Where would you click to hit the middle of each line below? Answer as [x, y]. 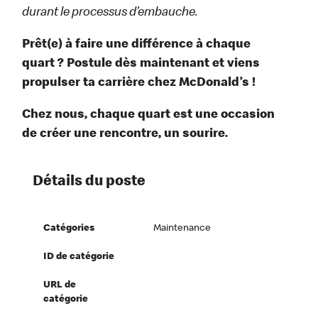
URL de [60, 286]
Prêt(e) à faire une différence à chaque [137, 45]
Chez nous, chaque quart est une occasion [149, 115]
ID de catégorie [79, 257]
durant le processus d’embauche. [110, 13]
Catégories [69, 229]
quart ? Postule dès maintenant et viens [141, 64]
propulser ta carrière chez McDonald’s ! [139, 83]
